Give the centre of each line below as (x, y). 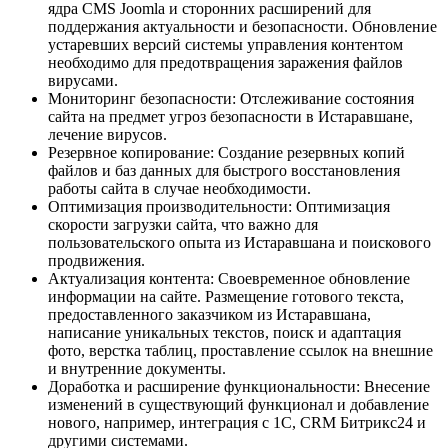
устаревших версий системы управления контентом (225, 44)
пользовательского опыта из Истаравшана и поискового (239, 242)
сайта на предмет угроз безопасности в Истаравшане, (230, 116)
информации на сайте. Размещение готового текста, (226, 296)
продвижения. (96, 260)
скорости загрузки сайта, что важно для (183, 224)
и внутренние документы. (137, 368)
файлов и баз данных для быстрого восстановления (224, 170)
